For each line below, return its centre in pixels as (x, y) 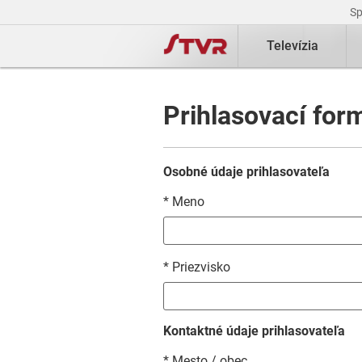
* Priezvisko (197, 267)
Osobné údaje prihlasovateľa (246, 172)
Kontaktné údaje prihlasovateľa (254, 331)
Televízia (292, 46)
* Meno (184, 202)
